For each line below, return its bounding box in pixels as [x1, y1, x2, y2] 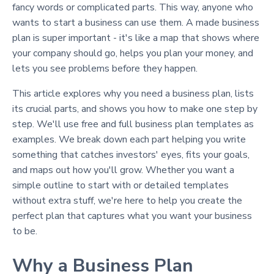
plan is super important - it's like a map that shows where [12, 31, 259, 45]
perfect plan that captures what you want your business [12, 209, 252, 223]
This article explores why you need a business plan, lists [12, 87, 254, 100]
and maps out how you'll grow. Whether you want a [12, 163, 234, 177]
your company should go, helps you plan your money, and [12, 46, 253, 60]
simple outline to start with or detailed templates [12, 179, 229, 192]
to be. [12, 224, 37, 238]
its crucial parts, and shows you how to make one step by [12, 102, 257, 116]
